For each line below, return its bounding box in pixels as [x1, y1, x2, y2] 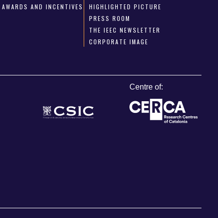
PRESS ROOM [89, 14, 130, 22]
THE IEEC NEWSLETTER [89, 25, 161, 34]
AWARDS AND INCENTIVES [2, 2, 84, 11]
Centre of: [129, 82, 163, 91]
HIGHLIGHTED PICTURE [89, 2, 162, 11]
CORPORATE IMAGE [89, 37, 148, 46]
